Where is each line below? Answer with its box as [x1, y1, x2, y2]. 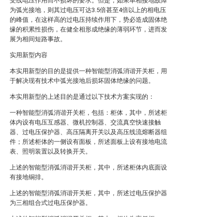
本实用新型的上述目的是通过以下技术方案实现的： [10, 93, 155, 100]
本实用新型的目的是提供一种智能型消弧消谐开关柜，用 [10, 67, 167, 75]
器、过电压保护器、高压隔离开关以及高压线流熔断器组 [10, 128, 167, 136]
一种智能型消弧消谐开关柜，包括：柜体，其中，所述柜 [10, 109, 167, 116]
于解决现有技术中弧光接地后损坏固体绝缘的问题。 [10, 77, 156, 84]
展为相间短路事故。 [10, 35, 66, 43]
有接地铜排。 [10, 173, 47, 181]
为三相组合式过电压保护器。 [10, 199, 92, 206]
